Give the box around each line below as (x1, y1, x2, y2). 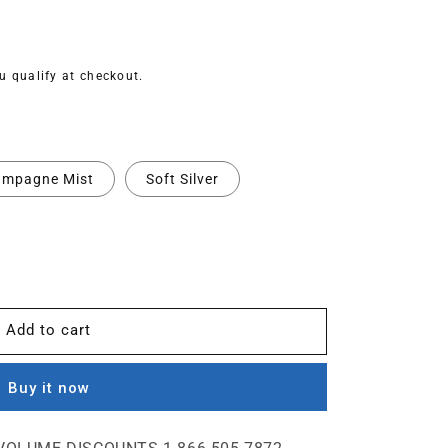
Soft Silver (145, 170, 219, 187)
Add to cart (6, 321, 91, 339)
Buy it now (7, 378, 90, 397)
